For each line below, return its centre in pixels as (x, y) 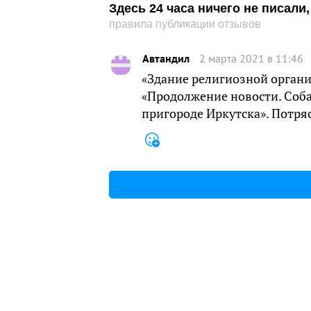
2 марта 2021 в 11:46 (251, 58)
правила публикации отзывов (185, 24)
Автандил (166, 58)
